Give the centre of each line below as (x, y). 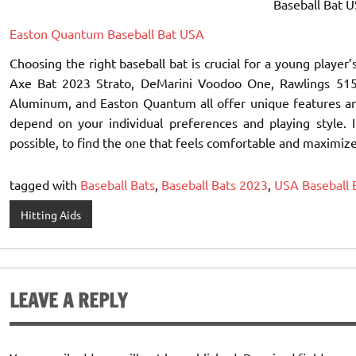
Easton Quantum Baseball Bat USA (106, 33)
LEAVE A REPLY (68, 300)
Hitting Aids (50, 214)
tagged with (44, 184)
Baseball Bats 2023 (214, 184)
